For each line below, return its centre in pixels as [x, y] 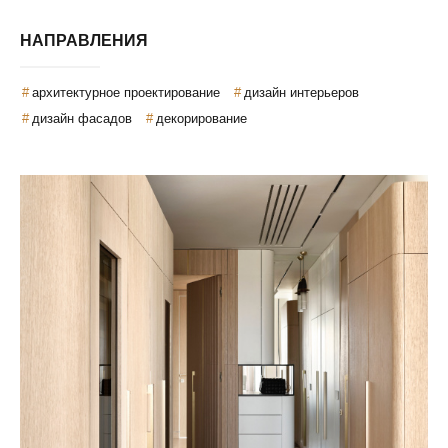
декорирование [201, 118]
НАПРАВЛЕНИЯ [84, 40]
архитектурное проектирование [126, 92]
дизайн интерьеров [301, 92]
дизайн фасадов [82, 118]
